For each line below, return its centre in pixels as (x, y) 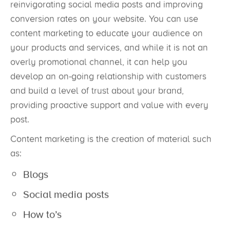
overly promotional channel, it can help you (99, 65)
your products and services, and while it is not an (109, 51)
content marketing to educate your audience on (107, 37)
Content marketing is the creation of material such (111, 142)
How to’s (42, 218)
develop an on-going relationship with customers (108, 80)
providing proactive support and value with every (109, 109)
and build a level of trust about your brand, (97, 94)
